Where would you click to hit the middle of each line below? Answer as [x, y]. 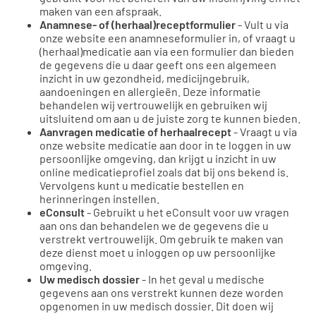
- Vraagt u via [265, 131]
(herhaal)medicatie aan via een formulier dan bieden [167, 51]
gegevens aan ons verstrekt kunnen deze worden [162, 292]
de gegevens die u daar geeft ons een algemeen [158, 64]
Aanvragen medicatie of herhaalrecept [136, 131]
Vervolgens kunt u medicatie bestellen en [142, 185]
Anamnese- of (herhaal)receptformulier [138, 24]
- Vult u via [262, 24]
